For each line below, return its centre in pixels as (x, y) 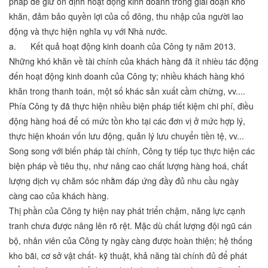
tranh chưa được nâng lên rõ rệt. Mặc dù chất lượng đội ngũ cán (130, 226)
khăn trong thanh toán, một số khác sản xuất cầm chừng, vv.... (127, 91)
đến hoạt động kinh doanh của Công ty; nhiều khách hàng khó (127, 76)
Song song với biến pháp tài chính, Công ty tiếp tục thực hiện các (132, 151)
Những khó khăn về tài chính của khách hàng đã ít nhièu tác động (134, 61)
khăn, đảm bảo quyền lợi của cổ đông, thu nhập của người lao (126, 16)
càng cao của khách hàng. (59, 196)
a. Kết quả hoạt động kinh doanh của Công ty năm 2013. (122, 46)
